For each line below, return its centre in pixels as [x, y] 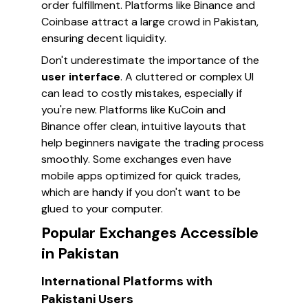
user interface [81, 77]
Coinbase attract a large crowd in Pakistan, [150, 22]
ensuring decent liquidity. [104, 38]
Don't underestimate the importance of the [150, 60]
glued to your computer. [102, 209]
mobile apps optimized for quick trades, [141, 176]
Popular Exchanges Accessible [150, 233]
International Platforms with [127, 281]
